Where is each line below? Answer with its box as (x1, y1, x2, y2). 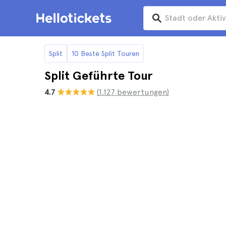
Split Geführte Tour (44, 68, 152, 83)
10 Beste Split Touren (72, 49, 139, 58)
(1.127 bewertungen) (97, 87, 169, 97)
